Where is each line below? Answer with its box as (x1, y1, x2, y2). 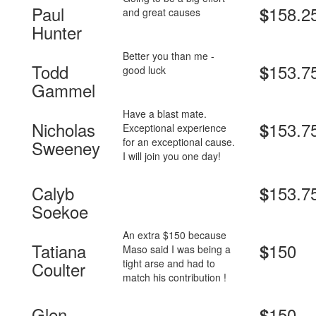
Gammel (32, 78, 95, 103)
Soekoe (32, 199, 88, 224)
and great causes (123, 5, 201, 20)
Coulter (32, 257, 85, 282)
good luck (123, 63, 166, 78)
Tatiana (32, 238, 86, 264)
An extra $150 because (123, 228, 227, 243)
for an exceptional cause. (123, 135, 236, 150)
